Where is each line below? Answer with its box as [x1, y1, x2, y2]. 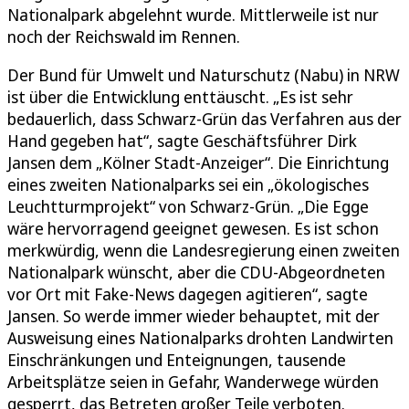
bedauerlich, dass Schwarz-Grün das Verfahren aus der [7, 107, 402, 130]
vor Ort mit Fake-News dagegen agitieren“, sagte [7, 282, 368, 305]
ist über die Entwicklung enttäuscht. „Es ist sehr [7, 85, 353, 108]
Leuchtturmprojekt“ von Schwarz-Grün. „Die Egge [7, 194, 369, 217]
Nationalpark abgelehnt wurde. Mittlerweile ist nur [7, 3, 379, 26]
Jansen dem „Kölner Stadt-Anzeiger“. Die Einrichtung [7, 151, 389, 173]
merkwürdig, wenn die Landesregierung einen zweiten [7, 238, 400, 261]
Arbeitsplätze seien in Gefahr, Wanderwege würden [7, 370, 379, 393]
